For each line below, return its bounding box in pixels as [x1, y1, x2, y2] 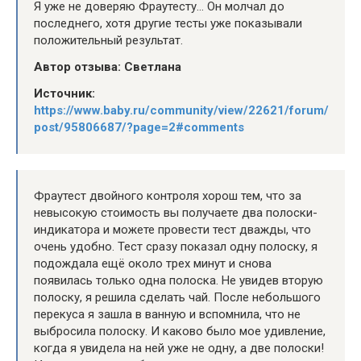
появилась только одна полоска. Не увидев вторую [34, 272, 323, 288]
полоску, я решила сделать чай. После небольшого [34, 289, 321, 305]
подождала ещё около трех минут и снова [34, 255, 272, 271]
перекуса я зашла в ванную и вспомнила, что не [34, 306, 301, 322]
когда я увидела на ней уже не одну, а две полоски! [34, 340, 324, 355]
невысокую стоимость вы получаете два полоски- [34, 205, 317, 220]
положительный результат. [34, 32, 183, 48]
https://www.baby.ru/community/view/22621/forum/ [34, 102, 329, 118]
